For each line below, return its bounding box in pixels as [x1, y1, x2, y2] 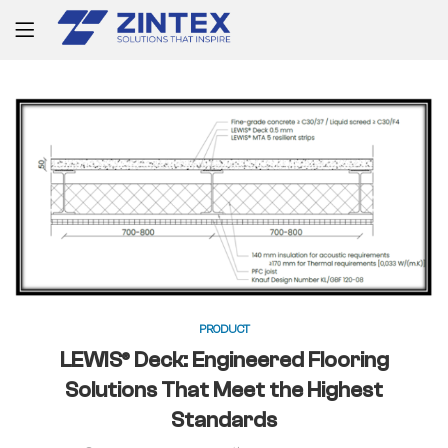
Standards [171, 406, 277, 433]
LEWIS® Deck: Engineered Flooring [59, 346, 389, 373]
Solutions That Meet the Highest [65, 376, 383, 403]
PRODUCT [198, 321, 250, 336]
